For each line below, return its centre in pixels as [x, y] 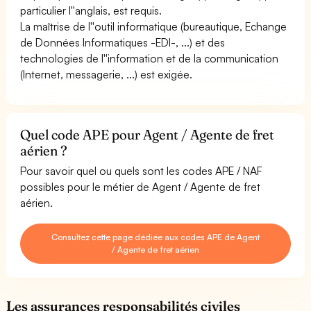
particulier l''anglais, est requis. [91, 10]
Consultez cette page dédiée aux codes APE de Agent [155, 237]
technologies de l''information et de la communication [150, 58]
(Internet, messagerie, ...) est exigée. [107, 74]
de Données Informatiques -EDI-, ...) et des [123, 42]
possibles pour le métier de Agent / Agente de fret [141, 186]
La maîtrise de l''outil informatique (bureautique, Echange [154, 26]
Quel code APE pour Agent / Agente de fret [148, 134]
